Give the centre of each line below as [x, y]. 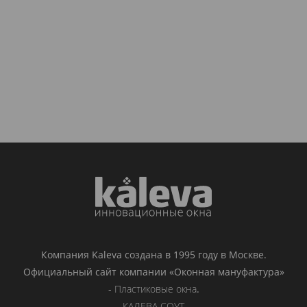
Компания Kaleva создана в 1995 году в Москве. [153, 255]
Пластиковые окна [155, 289]
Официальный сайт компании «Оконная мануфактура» [153, 272]
